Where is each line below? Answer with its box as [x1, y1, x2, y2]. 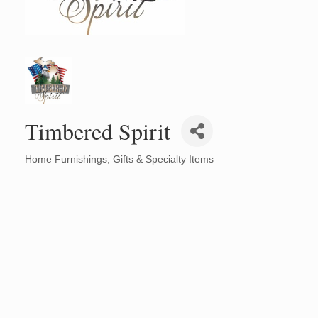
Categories [24, 160, 78, 177]
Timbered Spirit [25, 115, 170, 146]
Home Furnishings [25, 153, 107, 165]
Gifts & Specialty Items [113, 153, 214, 165]
